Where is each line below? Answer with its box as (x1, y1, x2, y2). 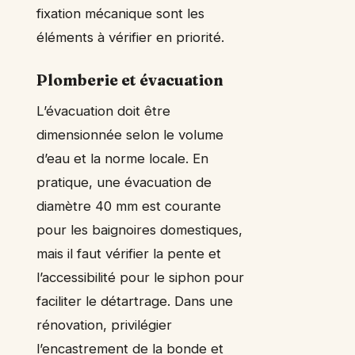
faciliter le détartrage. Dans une (36, 293, 233, 310)
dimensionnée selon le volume (36, 127, 223, 143)
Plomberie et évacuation (36, 71, 223, 90)
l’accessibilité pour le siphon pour (36, 269, 244, 286)
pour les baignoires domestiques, (36, 222, 242, 239)
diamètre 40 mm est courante (36, 198, 221, 215)
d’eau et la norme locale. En (36, 151, 208, 167)
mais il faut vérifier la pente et (36, 246, 221, 262)
